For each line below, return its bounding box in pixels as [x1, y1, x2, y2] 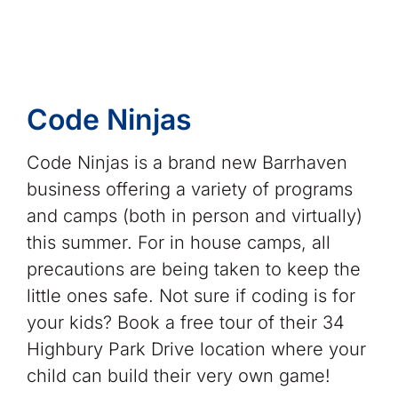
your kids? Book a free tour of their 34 [26, 311, 345, 333]
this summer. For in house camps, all [26, 231, 330, 253]
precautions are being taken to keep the [26, 258, 361, 280]
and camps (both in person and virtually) [26, 204, 362, 227]
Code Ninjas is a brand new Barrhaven [26, 151, 347, 173]
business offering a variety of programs [26, 178, 353, 200]
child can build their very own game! [26, 364, 330, 386]
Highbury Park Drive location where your [26, 338, 366, 360]
